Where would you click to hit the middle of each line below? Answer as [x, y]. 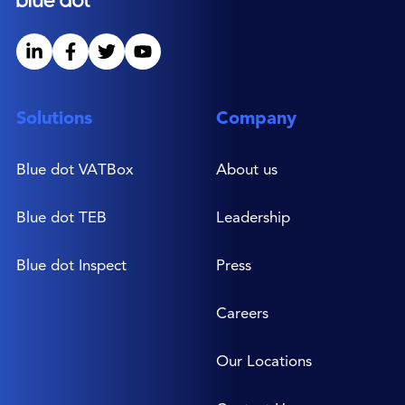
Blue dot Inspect [71, 264]
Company [256, 117]
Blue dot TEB [61, 217]
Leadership [253, 217]
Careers [242, 312]
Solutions [54, 117]
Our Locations [264, 360]
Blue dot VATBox [75, 169]
